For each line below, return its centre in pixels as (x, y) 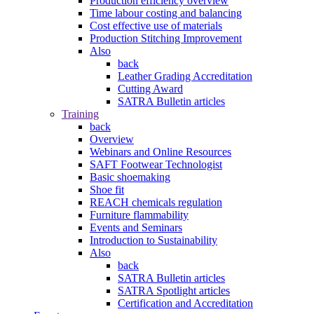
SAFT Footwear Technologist (156, 164)
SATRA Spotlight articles (174, 290)
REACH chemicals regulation (156, 202)
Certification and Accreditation (185, 303)
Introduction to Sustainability (153, 240)
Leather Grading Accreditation (185, 76)
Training (80, 114)
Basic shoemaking (130, 177)
